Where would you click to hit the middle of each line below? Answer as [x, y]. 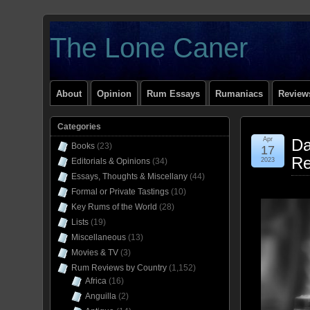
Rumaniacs [239, 94]
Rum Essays [173, 94]
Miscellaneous [99, 237]
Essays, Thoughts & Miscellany [129, 176]
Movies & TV [95, 253]
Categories [79, 127]
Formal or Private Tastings [120, 192]
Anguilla [101, 296]
